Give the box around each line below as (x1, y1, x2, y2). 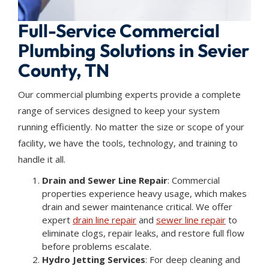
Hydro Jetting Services (42, 253, 145, 266)
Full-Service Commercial (18, 19, 220, 43)
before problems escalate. (42, 240, 151, 253)
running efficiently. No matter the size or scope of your (18, 121, 244, 133)
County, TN (18, 59, 109, 82)
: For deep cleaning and (145, 253, 240, 266)
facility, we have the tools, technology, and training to (18, 137, 238, 150)
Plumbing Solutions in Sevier (18, 39, 249, 62)
